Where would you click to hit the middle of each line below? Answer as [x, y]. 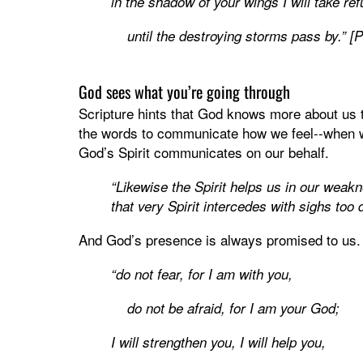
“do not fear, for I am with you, [202, 274]
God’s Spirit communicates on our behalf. [204, 152]
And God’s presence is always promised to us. [220, 240]
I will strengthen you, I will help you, [218, 342]
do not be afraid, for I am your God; [225, 308]
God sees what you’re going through [184, 92]
